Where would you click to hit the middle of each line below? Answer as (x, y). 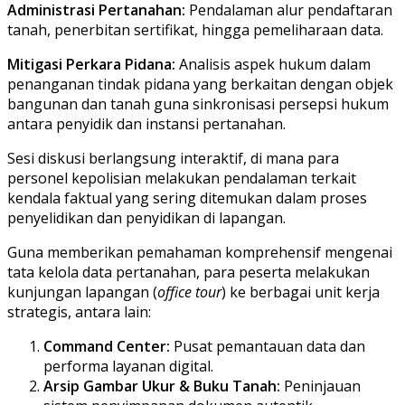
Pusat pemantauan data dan (268, 346)
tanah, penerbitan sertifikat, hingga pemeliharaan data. (195, 29)
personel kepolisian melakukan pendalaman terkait (182, 178)
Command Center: (107, 346)
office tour (189, 292)
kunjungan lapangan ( (82, 292)
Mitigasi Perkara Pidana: (91, 64)
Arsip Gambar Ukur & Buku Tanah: (162, 386)
